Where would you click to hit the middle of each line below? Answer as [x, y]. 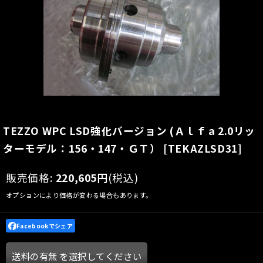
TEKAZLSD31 [203, 148]
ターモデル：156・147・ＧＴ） [82, 148]
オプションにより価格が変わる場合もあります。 [79, 195]
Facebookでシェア [45, 226]
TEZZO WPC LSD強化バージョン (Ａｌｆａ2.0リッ [129, 131]
